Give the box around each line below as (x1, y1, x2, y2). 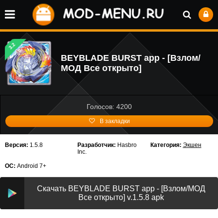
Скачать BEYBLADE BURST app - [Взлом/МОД (37, 184, 205, 193)
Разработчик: (77, 142, 116, 148)
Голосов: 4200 (87, 103, 132, 110)
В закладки (99, 118, 130, 125)
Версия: (5, 142, 28, 148)
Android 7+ (16, 163, 46, 169)
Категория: (150, 142, 182, 148)
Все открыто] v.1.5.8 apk (78, 193, 164, 201)
